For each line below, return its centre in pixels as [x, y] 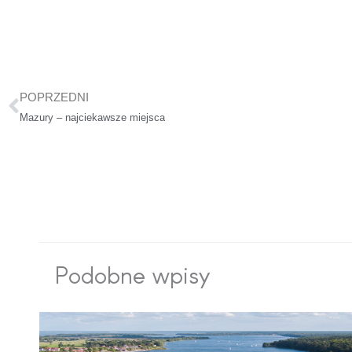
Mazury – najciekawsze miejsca [92, 118]
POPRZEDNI [54, 97]
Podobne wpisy [132, 277]
